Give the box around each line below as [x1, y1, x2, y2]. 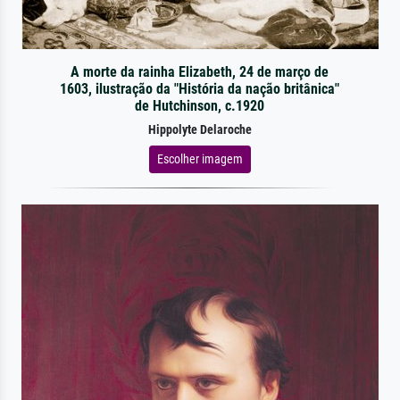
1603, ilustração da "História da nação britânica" [60, 79, 340, 97]
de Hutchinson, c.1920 [135, 96, 265, 114]
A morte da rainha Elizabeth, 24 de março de [71, 62, 329, 80]
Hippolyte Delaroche [148, 121, 252, 137]
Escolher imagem [157, 151, 243, 166]
